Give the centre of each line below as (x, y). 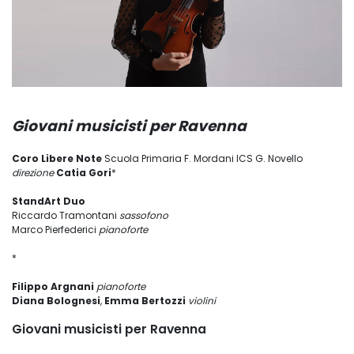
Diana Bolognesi (56, 301)
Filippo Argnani (53, 287)
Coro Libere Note (57, 159)
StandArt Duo (49, 201)
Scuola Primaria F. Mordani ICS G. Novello (202, 159)
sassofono (144, 216)
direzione (33, 173)
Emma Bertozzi (145, 301)
